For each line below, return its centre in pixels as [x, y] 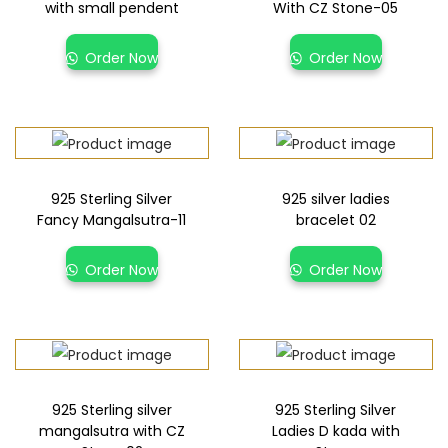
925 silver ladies [335, 198]
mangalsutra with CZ [111, 430]
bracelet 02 [335, 219]
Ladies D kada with [335, 430]
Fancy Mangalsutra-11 [112, 219]
